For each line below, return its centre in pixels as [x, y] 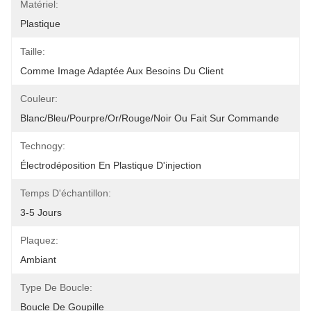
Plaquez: [39, 240]
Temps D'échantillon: [66, 193]
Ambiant [38, 260]
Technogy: [43, 146]
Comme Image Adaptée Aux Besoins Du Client [122, 71]
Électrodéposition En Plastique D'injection [111, 165]
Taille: [33, 51]
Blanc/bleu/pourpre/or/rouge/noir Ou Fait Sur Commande [150, 118]
